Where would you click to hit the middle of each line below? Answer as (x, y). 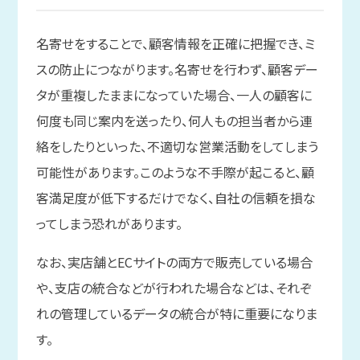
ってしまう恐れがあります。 (109, 224)
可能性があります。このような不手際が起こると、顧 (175, 172)
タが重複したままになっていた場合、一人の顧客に (174, 95)
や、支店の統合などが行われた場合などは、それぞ (174, 288)
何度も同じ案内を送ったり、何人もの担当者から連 (174, 121)
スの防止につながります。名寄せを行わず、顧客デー (177, 70)
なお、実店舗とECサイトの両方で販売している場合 (174, 262)
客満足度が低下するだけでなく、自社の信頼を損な (176, 198)
